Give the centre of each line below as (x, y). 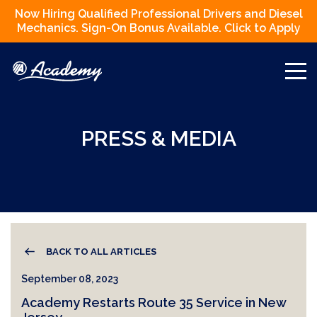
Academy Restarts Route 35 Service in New (154, 302)
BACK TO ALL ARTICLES (101, 251)
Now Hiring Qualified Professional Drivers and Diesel (158, 14)
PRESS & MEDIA (158, 138)
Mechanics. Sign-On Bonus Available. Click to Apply (158, 28)
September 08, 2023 (70, 279)
